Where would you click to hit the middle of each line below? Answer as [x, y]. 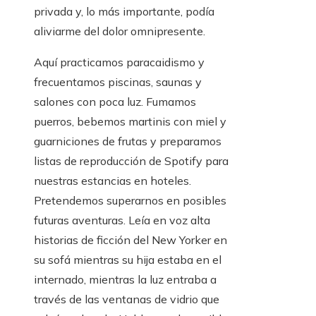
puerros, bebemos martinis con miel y [130, 121]
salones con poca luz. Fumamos [115, 102]
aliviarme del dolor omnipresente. [120, 31]
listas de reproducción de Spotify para [131, 161]
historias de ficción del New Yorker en [130, 240]
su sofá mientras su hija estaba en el [128, 260]
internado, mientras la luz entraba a [125, 279]
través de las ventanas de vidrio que [127, 299]
